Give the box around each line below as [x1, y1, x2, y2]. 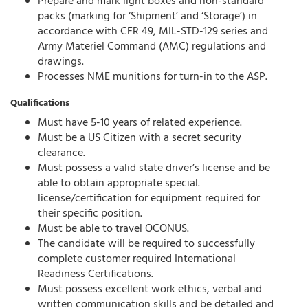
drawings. [38, 53, 84, 71]
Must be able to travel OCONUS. [38, 220, 189, 239]
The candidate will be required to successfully [38, 235, 255, 254]
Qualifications [10, 96, 69, 112]
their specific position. [38, 205, 142, 223]
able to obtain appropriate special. [38, 175, 200, 193]
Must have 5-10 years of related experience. [38, 114, 242, 133]
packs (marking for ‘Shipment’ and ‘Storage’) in [38, 8, 257, 26]
